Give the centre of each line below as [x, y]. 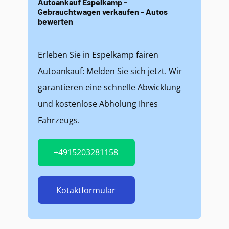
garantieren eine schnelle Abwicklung [109, 87]
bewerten [55, 21]
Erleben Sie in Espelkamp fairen [98, 55]
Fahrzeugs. [59, 120]
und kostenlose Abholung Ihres [98, 104]
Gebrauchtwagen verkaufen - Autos [103, 12]
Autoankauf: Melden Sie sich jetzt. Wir [110, 71]
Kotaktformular [86, 190]
